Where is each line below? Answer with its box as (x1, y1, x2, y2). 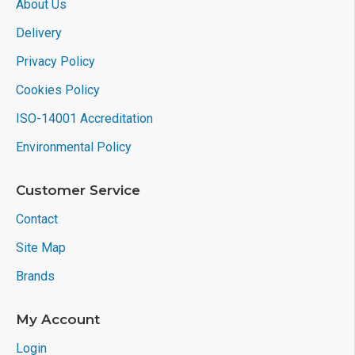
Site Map (16, 240, 66, 255)
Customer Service (16, 182, 140, 198)
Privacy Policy (16, 54, 95, 69)
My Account (16, 311, 100, 327)
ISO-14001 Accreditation (16, 111, 153, 126)
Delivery (16, 25, 62, 40)
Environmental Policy (16, 139, 132, 155)
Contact (16, 212, 58, 227)
